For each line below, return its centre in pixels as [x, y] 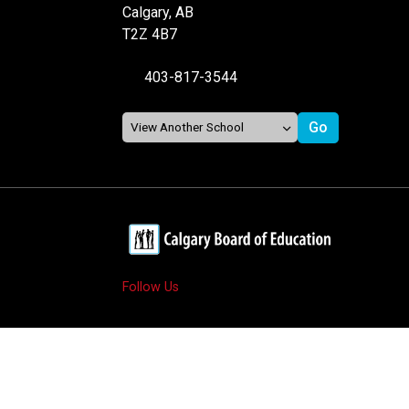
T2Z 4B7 [150, 34]
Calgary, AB [158, 12]
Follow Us [151, 287]
